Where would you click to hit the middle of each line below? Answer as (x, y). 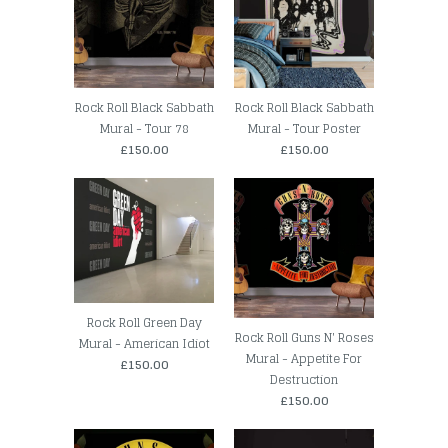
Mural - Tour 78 (144, 129)
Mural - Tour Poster (304, 129)
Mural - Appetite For (304, 359)
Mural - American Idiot (144, 343)
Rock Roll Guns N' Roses (304, 338)
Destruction (304, 380)
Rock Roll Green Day (144, 322)
